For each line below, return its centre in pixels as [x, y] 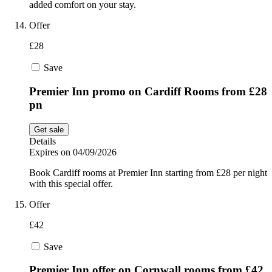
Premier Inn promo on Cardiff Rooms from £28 [148, 91]
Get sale [49, 129]
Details [42, 141]
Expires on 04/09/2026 [73, 152]
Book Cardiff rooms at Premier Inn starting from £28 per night [148, 172]
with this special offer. [71, 183]
